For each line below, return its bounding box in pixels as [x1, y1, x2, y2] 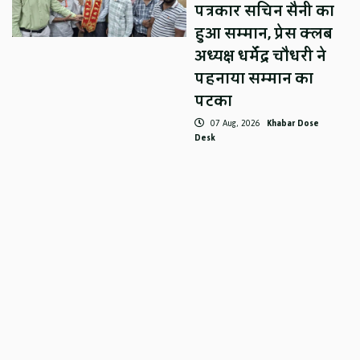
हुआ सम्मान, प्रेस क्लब [194, 20, 333, 48]
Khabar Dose [267, 115, 320, 133]
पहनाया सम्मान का [194, 65, 314, 93]
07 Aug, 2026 [208, 115, 264, 133]
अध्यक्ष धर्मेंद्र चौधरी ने [194, 43, 327, 71]
